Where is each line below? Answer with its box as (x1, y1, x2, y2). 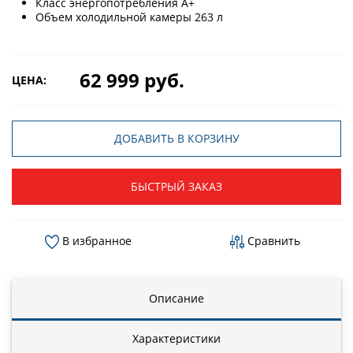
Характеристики (132, 330, 221, 346)
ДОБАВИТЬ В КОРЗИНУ (113, 130, 240, 146)
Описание (149, 290, 204, 306)
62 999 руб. (80, 66, 184, 93)
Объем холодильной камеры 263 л (35, 9, 223, 24)
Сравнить (243, 232, 300, 248)
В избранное (59, 232, 132, 248)
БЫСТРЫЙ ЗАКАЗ (131, 178, 222, 194)
